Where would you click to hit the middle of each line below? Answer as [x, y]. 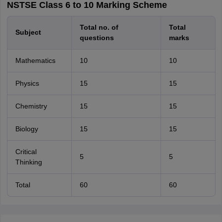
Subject [28, 32]
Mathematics [35, 60]
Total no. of [99, 27]
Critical [26, 152]
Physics [27, 83]
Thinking [28, 162]
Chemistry [31, 106]
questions [97, 38]
